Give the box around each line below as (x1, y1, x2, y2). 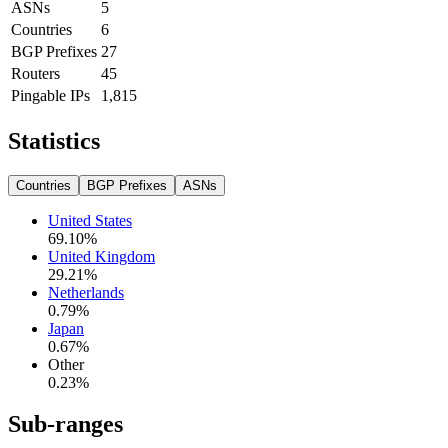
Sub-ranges (8, 411, 123, 438)
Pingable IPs (11, 86, 90, 104)
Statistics (8, 127, 100, 154)
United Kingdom (48, 247, 155, 265)
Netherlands (48, 283, 124, 301)
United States (48, 211, 132, 229)
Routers (11, 64, 60, 82)
